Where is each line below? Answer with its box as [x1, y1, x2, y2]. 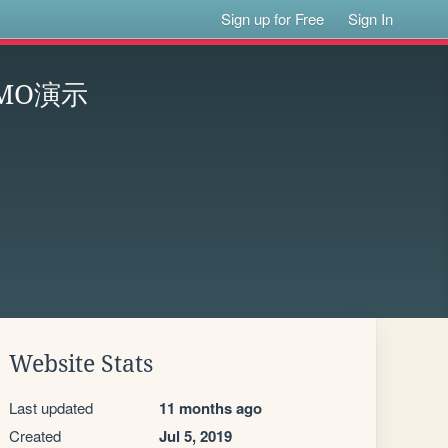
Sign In [348, 8, 394, 29]
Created [9, 425, 61, 446]
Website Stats [9, 351, 153, 377]
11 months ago [159, 397, 262, 419]
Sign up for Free [221, 8, 325, 29]
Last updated [9, 397, 93, 418]
